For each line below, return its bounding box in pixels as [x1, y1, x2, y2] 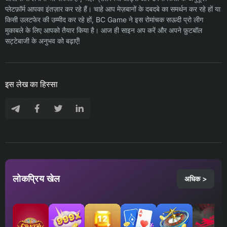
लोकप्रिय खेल [13, 173, 60, 184]
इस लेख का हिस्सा [5, 79, 58, 90]
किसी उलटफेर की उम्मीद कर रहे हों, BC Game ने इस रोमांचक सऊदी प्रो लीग [5, 15, 203, 24]
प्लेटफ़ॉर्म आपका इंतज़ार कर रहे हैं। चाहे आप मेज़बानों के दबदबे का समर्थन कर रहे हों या [5, 5, 220, 14]
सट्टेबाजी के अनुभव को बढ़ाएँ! [5, 36, 80, 46]
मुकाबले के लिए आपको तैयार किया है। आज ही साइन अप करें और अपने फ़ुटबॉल [5, 26, 202, 35]
